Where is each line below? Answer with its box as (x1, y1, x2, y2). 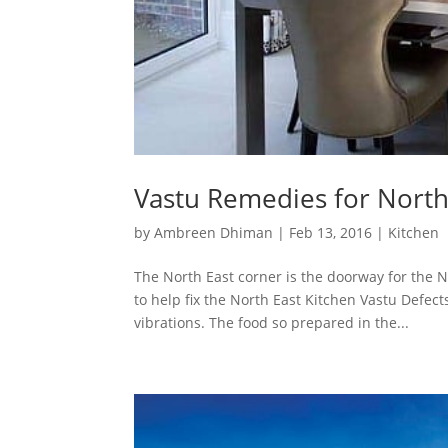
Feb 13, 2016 (289, 222, 373, 242)
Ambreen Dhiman (154, 222, 274, 242)
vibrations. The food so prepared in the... (134, 312, 410, 332)
